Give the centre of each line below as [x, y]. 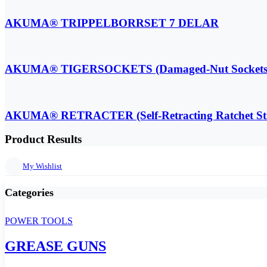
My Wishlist [42, 166]
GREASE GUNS [55, 246]
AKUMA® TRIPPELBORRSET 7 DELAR [112, 23]
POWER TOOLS [39, 221]
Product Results [43, 139]
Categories [29, 192]
